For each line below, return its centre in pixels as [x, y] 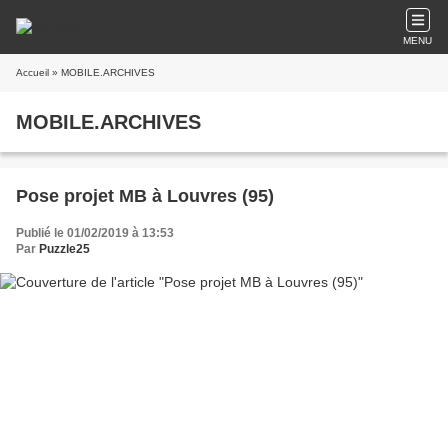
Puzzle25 [64, 249]
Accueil [32, 72]
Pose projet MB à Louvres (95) [145, 196]
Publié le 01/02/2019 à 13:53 [95, 233]
